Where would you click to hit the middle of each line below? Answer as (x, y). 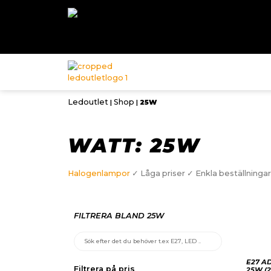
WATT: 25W (134, 146)
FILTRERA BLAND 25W (119, 215)
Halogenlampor (99, 174)
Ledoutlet (88, 102)
